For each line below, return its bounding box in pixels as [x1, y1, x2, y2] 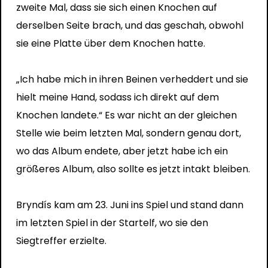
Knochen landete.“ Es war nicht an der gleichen [16, 108, 237, 122]
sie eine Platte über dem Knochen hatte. [16, 36, 205, 50]
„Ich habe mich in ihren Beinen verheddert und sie [16, 72, 248, 86]
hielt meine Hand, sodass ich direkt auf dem [16, 90, 219, 104]
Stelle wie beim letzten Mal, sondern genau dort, [16, 126, 241, 140]
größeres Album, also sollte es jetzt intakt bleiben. [16, 162, 250, 176]
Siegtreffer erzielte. [16, 233, 106, 248]
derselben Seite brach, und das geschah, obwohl [16, 18, 243, 32]
